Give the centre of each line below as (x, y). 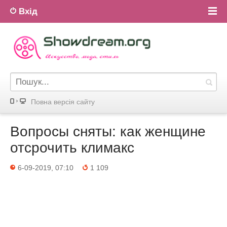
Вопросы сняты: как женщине (108, 131)
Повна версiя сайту (63, 102)
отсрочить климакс (72, 148)
